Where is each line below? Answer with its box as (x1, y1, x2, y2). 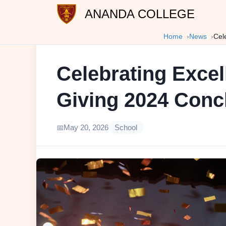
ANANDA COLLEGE (84, 7, 195, 21)
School (115, 123, 137, 132)
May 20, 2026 (64, 123, 108, 132)
